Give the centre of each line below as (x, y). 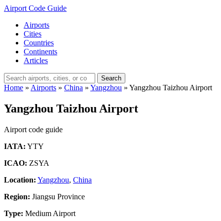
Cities (33, 34)
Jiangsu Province (57, 196)
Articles (36, 60)
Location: (20, 180)
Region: (17, 196)
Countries (39, 43)
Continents (40, 52)
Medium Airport (49, 213)
